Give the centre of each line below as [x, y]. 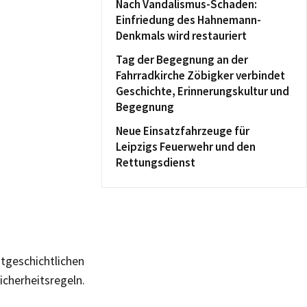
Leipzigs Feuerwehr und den [186, 147]
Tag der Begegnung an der [182, 60]
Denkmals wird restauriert [181, 36]
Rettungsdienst [156, 162]
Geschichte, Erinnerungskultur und [202, 91]
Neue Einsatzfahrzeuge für [183, 131]
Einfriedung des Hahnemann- [188, 20]
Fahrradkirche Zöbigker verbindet [200, 75]
